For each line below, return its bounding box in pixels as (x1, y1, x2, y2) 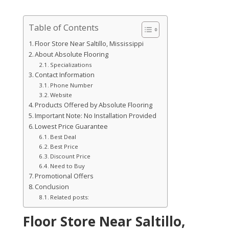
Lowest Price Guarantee (35, 122, 108, 131)
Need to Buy (50, 162, 85, 170)
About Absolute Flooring (35, 50, 109, 59)
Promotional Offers (35, 172, 94, 181)
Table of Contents (28, 21, 99, 34)
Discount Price (50, 152, 90, 161)
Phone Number (50, 81, 93, 89)
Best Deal (50, 133, 76, 141)
